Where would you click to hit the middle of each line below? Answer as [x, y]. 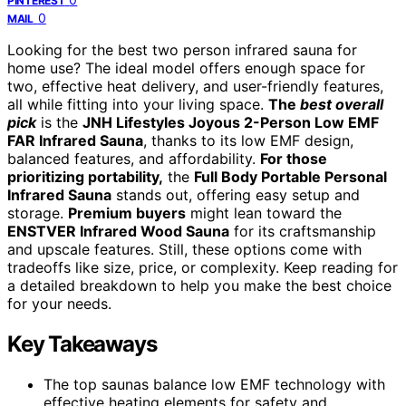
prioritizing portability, [85, 176]
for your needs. [59, 303]
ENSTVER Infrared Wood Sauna [118, 231]
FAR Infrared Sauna [75, 140]
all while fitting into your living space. [138, 104]
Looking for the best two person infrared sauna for [182, 49]
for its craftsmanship [303, 231]
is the [59, 122]
